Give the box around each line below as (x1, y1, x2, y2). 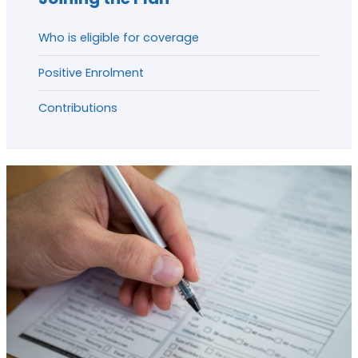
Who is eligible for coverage (38, 30, 199, 46)
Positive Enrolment (38, 65, 144, 82)
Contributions (38, 100, 117, 117)
